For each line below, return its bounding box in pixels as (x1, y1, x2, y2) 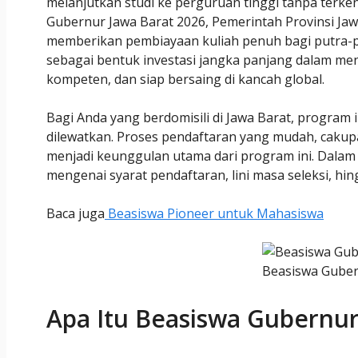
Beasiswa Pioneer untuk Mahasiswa (105, 204, 324, 222)
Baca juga (46, 204, 105, 222)
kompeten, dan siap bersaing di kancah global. (46, 70, 324, 88)
